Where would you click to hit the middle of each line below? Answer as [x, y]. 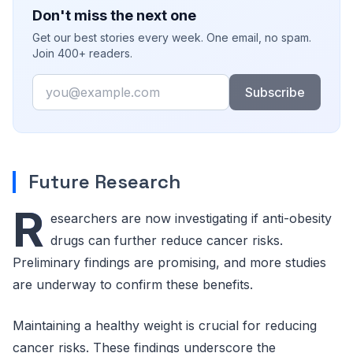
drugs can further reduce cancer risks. [167, 240]
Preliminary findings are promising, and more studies [169, 262]
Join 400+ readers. [82, 53]
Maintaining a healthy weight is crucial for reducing [165, 325]
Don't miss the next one [114, 15]
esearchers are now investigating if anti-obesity [191, 218]
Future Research [104, 182]
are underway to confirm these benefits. [133, 284]
